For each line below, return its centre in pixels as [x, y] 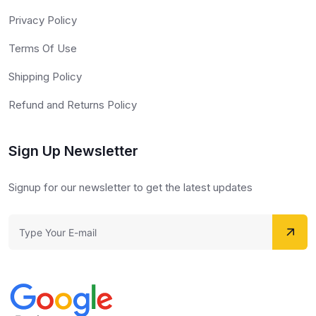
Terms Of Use [43, 49]
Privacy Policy [43, 20]
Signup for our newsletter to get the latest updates [130, 188]
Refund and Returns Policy [73, 105]
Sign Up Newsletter [73, 151]
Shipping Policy [45, 77]
